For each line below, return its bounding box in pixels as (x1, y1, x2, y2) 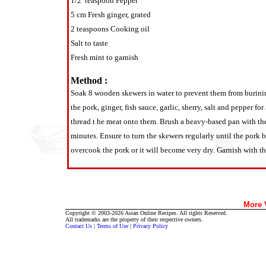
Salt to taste (71, 38, 108, 47)
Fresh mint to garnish (71, 52, 138, 62)
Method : (71, 75, 107, 85)
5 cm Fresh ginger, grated (71, 9, 151, 19)
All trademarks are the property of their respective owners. (65, 216, 203, 223)
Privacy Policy (133, 222, 168, 229)
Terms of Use (97, 222, 128, 229)
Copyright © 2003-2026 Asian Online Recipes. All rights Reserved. (65, 209, 227, 216)
